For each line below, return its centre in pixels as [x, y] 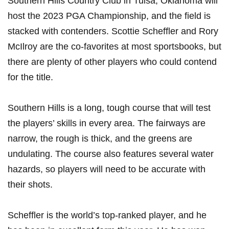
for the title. [30, 77]
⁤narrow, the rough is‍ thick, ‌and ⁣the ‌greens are [100, 139]
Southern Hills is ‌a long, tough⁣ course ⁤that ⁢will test [109, 108]
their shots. [30, 185]
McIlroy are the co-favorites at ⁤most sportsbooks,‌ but [114, 47]
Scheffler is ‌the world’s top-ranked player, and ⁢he [107, 215]
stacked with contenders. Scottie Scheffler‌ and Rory [113, 31]
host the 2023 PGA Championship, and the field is [109, 16]
